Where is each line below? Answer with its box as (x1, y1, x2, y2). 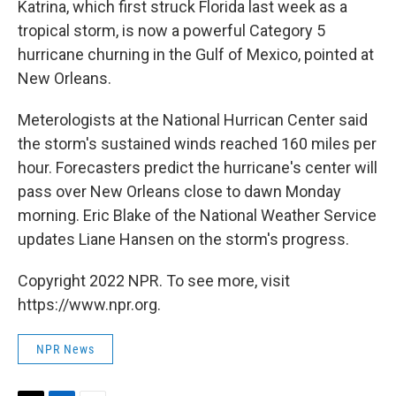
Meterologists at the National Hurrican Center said (18, 110, 368, 129)
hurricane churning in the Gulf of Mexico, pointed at (18, 45, 374, 64)
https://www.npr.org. (18, 295, 161, 314)
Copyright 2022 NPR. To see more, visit (18, 271, 290, 290)
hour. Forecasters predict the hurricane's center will (18, 158, 377, 177)
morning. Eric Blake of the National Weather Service (18, 206, 377, 225)
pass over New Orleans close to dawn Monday (18, 182, 341, 201)
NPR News (36, 342, 95, 356)
